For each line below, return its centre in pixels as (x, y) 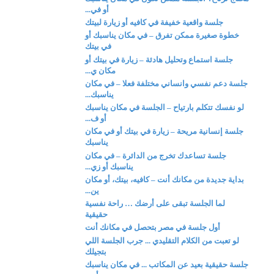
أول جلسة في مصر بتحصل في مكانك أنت (153, 228)
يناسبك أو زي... (109, 166)
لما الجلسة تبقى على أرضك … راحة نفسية (155, 203)
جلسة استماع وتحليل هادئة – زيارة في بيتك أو (159, 59)
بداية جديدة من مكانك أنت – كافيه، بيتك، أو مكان (165, 179)
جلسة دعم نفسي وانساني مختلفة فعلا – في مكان (167, 83)
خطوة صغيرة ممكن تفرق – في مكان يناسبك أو (162, 35)
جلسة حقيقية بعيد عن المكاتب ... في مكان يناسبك (167, 264)
